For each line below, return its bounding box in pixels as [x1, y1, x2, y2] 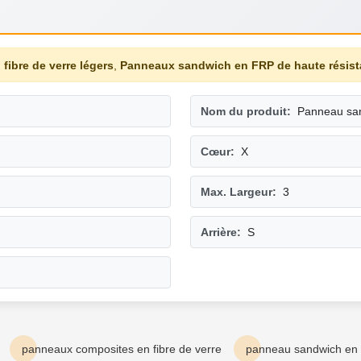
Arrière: [201, 226, 241, 239]
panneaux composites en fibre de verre [22, 342, 222, 356]
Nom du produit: [201, 105, 291, 118]
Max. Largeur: [201, 185, 276, 199]
